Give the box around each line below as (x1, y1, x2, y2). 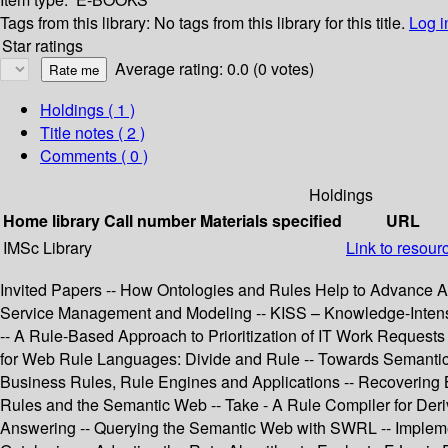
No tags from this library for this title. (154, 11, 405, 35)
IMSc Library (3, 236, 92, 260)
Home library (3, 209, 100, 233)
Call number (104, 209, 196, 233)
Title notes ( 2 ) (40, 121, 145, 145)
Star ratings (2, 34, 83, 58)
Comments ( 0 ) (40, 144, 148, 168)
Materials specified (200, 209, 342, 233)
